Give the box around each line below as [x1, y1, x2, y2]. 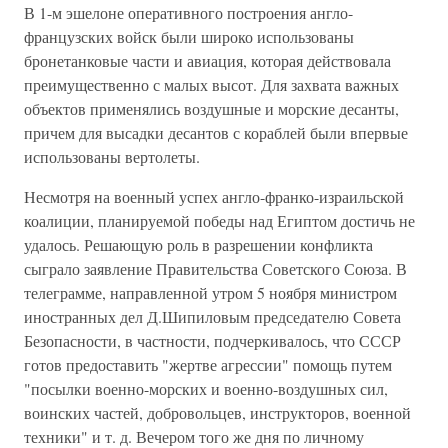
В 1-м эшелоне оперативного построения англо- [24, 2, 353, 23]
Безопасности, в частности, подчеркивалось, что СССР [24, 330, 401, 351]
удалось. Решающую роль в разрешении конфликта [24, 234, 373, 255]
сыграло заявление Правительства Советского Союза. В [24, 258, 407, 279]
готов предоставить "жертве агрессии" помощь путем [24, 354, 392, 375]
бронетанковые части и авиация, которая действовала [24, 50, 391, 71]
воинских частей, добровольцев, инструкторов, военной [24, 402, 411, 423]
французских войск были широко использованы [24, 26, 354, 47]
